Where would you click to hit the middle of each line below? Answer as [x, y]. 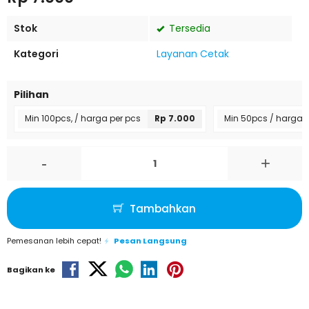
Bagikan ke [31, 270]
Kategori [36, 54]
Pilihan [31, 94]
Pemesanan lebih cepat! [55, 241]
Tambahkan [161, 208]
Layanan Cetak [193, 54]
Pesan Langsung [150, 241]
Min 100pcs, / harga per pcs [83, 119]
